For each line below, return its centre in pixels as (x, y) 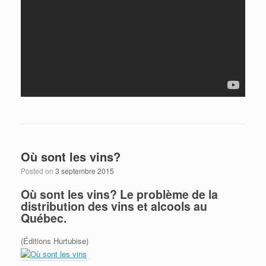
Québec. (44, 218)
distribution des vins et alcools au (114, 206)
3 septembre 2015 (85, 170)
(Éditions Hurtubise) (55, 241)
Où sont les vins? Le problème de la (119, 194)
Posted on (38, 170)
